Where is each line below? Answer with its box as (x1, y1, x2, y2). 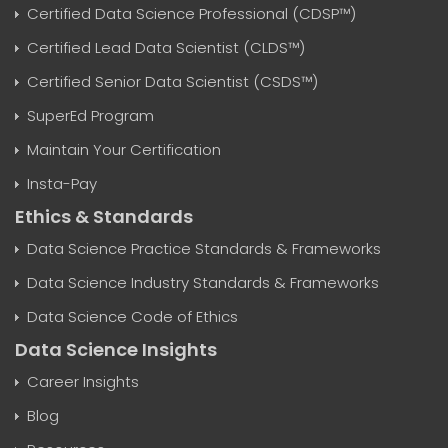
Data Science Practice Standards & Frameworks (27, 238, 381, 259)
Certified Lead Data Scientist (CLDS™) (27, 37, 305, 58)
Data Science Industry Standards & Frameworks (27, 272, 379, 293)
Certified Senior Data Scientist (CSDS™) (27, 71, 318, 92)
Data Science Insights (15, 337, 217, 362)
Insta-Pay (27, 173, 97, 194)
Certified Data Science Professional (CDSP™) (27, 3, 356, 24)
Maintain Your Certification (27, 139, 221, 160)
